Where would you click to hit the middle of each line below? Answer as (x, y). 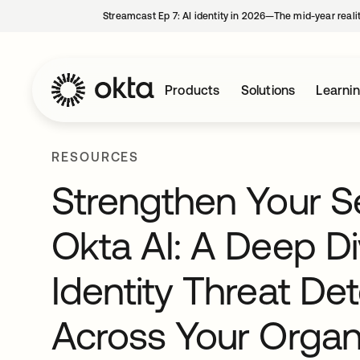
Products (192, 90)
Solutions (268, 90)
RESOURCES (96, 157)
